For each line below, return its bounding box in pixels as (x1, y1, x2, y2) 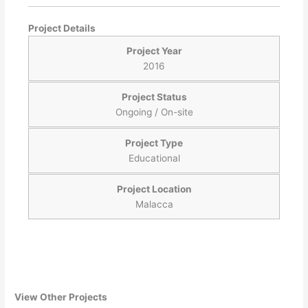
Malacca (135, 199, 173, 210)
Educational (128, 153, 180, 164)
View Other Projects (14, 291, 108, 303)
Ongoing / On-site (115, 107, 193, 118)
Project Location (116, 184, 192, 195)
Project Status (121, 91, 187, 103)
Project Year (126, 45, 182, 57)
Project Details (28, 23, 96, 34)
